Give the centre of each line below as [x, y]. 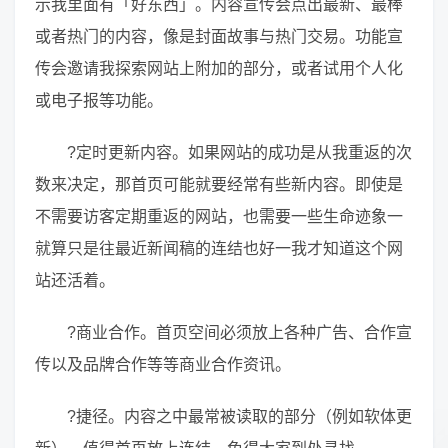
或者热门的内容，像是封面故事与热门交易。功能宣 [219, 37]
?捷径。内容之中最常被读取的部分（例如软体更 [239, 417]
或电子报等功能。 [99, 101]
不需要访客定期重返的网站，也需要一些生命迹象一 [219, 217]
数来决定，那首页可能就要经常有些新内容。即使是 [219, 185]
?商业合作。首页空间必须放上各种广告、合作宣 [239, 333]
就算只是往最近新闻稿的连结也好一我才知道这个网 [219, 249]
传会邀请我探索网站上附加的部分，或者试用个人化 [219, 69]
